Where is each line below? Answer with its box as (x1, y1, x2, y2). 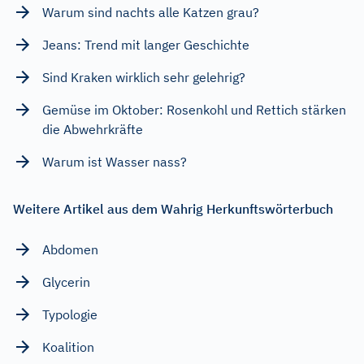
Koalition (42, 338, 94, 355)
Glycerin (42, 273, 90, 290)
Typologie (42, 305, 97, 323)
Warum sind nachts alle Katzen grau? (42, 3, 259, 20)
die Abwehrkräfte (42, 120, 143, 137)
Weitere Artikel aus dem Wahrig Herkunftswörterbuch (13, 200, 333, 217)
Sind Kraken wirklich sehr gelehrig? (42, 68, 245, 85)
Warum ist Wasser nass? (42, 153, 187, 170)
